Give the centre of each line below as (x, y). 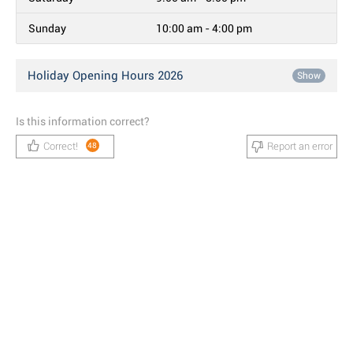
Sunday (47, 28)
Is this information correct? (83, 121)
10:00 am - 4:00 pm (204, 28)
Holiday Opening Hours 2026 (105, 76)
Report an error (300, 146)
